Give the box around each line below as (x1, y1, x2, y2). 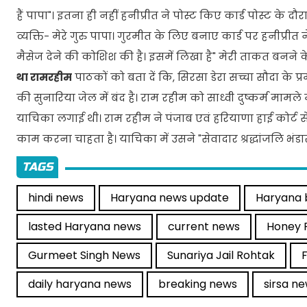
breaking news (158, 276, 237, 293)
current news (168, 219, 240, 235)
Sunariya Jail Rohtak (167, 247, 275, 264)
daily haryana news (28, 276, 132, 293)
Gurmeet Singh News (28, 247, 140, 264)
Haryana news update (110, 190, 229, 206)
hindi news (28, 190, 84, 206)
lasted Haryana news (28, 219, 141, 235)
